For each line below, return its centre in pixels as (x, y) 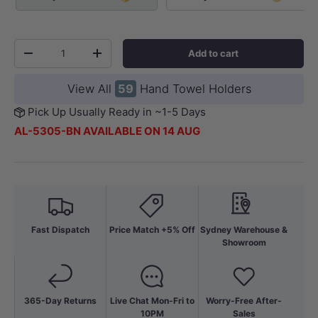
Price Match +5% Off (152, 229)
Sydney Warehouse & (244, 229)
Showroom (244, 242)
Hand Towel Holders (193, 88)
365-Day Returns (61, 300)
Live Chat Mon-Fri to (152, 300)
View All (91, 88)
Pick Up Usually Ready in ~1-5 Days (117, 111)
